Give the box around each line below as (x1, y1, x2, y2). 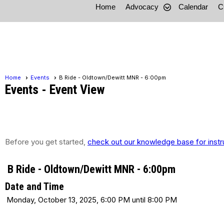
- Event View (38, 82, 105, 97)
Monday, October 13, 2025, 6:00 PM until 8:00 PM (6, 195, 177, 205)
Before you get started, (5, 137, 87, 147)
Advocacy (125, 2, 158, 11)
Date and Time (5, 180, 64, 193)
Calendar (178, 2, 208, 11)
